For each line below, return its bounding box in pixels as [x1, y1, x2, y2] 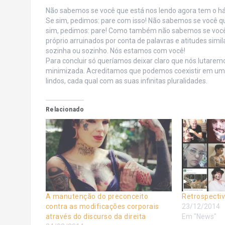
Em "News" [182, 212, 217, 220]
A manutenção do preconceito [45, 192, 148, 200]
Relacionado [45, 106, 84, 113]
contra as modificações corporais [45, 202, 159, 210]
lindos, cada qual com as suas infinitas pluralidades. [45, 77, 207, 85]
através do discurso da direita [45, 212, 146, 220]
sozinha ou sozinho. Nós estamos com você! [45, 47, 185, 55]
